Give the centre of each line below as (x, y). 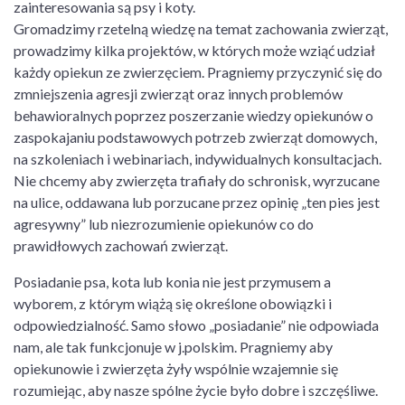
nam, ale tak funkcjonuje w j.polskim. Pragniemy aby (173, 347)
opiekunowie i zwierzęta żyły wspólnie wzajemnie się (176, 368)
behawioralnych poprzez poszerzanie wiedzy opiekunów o (193, 115)
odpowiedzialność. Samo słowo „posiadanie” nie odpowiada (196, 325)
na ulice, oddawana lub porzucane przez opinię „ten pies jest (197, 202)
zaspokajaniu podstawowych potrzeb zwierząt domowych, (195, 137)
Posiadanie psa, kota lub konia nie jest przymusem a (172, 282)
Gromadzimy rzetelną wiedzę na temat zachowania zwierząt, (201, 28)
